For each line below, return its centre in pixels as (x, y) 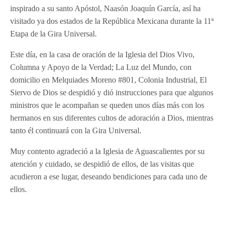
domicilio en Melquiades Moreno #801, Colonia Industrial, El (109, 80)
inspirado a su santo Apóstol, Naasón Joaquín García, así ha (106, 8)
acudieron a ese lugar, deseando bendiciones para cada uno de (109, 176)
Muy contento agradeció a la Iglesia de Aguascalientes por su (108, 151)
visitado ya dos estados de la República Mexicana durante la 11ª (112, 21)
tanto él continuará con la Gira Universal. (76, 130)
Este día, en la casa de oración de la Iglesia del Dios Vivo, (103, 54)
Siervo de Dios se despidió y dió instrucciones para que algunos (112, 92)
